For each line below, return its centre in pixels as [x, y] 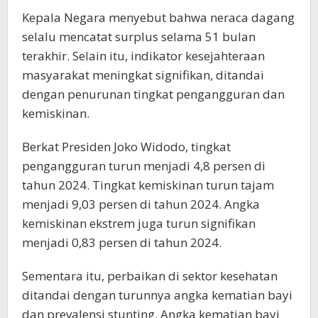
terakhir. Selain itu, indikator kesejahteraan [143, 55]
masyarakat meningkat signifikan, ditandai [143, 75]
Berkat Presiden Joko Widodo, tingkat [126, 146]
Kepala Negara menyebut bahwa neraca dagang [158, 17]
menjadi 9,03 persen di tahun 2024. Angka [141, 204]
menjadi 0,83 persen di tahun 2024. [122, 242]
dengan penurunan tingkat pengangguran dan [153, 94]
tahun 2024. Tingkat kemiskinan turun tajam [148, 185]
